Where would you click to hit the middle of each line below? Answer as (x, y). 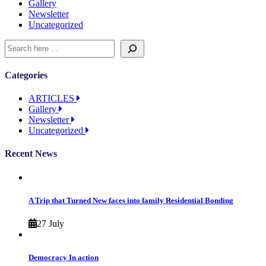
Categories (26, 75)
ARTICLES (53, 99)
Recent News (31, 154)
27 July (50, 224)
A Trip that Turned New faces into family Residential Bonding (131, 200)
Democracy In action (64, 258)
